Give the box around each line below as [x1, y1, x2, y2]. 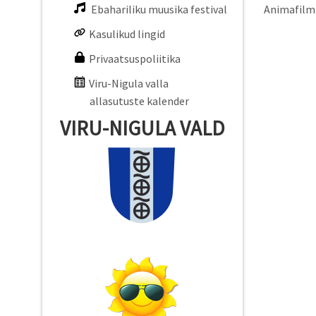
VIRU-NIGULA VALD [60, 115, 225, 141]
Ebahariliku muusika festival [91, 2, 227, 16]
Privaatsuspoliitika [89, 51, 181, 66]
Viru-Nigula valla [89, 76, 169, 90]
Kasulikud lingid [89, 27, 165, 41]
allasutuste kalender [90, 94, 189, 108]
